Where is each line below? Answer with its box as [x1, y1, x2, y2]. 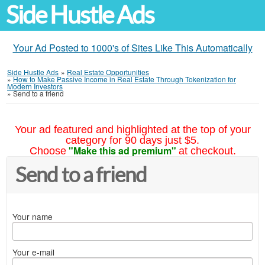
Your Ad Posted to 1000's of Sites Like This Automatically [12, 41, 253, 54]
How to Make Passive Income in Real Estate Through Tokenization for [13, 74, 236, 84]
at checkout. [178, 145, 236, 157]
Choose [29, 145, 66, 157]
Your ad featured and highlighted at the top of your [14, 124, 251, 135]
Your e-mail [12, 246, 54, 258]
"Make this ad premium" [68, 144, 176, 157]
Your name [12, 211, 53, 222]
